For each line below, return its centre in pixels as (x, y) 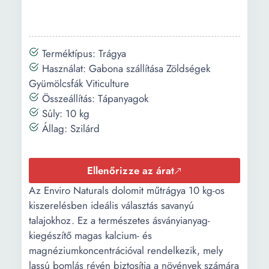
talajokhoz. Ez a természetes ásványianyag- (119, 220)
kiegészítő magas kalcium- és (90, 235)
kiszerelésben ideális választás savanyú (111, 205)
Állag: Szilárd (69, 128)
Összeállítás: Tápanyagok (94, 98)
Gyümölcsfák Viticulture (79, 83)
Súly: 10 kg (64, 113)
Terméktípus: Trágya (83, 53)
